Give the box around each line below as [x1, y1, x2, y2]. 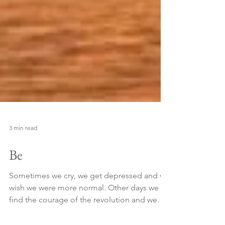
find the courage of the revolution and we [9, 213, 157, 222]
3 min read [9, 142, 37, 150]
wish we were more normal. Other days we [9, 201, 159, 210]
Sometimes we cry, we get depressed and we [9, 189, 170, 198]
